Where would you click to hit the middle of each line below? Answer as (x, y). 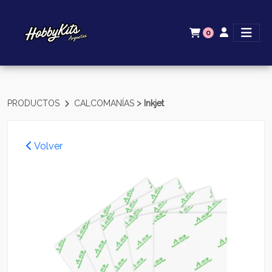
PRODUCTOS (35, 103)
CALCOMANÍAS (105, 103)
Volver (47, 146)
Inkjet (154, 103)
